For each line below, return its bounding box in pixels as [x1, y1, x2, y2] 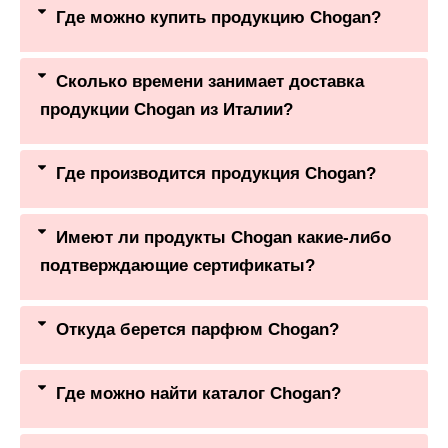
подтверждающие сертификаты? [40, 255, 315, 275]
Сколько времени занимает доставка [56, 71, 364, 91]
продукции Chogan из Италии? [40, 99, 293, 119]
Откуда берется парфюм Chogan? [56, 319, 339, 339]
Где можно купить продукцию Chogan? [56, 7, 381, 27]
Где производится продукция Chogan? [56, 163, 376, 183]
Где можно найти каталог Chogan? [56, 383, 341, 403]
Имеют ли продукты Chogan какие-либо [56, 227, 391, 247]
